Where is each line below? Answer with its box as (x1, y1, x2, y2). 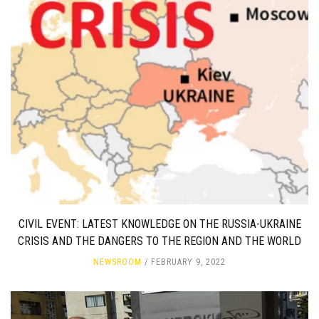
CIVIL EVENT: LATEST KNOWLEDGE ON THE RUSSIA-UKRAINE (18, 217, 301, 231)
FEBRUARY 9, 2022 (151, 257, 226, 268)
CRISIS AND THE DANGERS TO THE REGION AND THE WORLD (18, 234, 301, 249)
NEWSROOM (93, 257, 142, 268)
